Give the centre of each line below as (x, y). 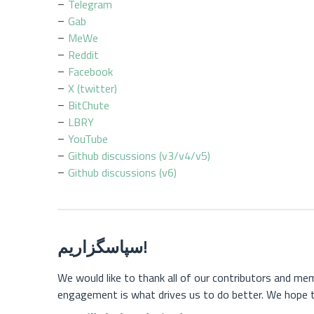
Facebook (90, 72)
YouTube (88, 139)
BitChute (89, 105)
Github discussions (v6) (122, 173)
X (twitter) (93, 89)
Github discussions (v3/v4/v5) (139, 156)
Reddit (83, 55)
